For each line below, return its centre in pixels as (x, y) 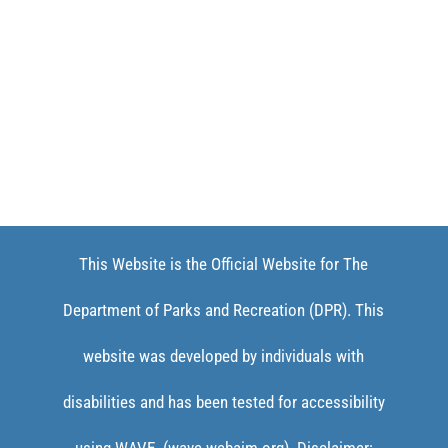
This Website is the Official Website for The (224, 263)
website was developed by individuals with (224, 355)
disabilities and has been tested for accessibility (223, 401)
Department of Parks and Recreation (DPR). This (224, 309)
